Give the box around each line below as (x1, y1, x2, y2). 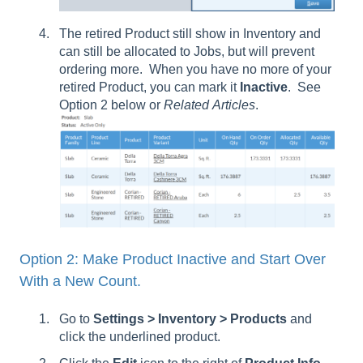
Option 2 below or (59, 97, 164, 112)
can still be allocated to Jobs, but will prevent (59, 44, 314, 58)
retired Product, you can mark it (59, 79, 240, 94)
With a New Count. (19, 272, 141, 289)
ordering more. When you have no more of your (59, 62, 331, 76)
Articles (212, 97, 255, 112)
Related (164, 97, 209, 112)
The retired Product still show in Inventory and (59, 26, 321, 41)
